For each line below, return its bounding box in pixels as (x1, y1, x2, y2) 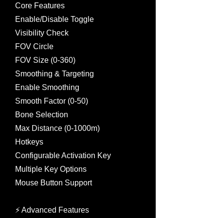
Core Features (15, 1, 65, 10)
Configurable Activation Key (15, 151, 111, 160)
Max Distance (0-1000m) (15, 124, 100, 132)
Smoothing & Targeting (15, 70, 94, 78)
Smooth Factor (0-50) (15, 97, 88, 105)
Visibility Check (15, 29, 69, 37)
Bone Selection (15, 110, 68, 119)
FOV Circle (15, 42, 54, 51)
